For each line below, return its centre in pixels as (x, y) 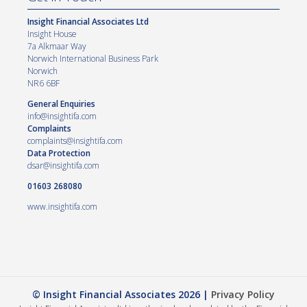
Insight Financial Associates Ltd (88, 21)
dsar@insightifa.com (63, 165)
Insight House (52, 34)
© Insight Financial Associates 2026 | (122, 294)
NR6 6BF (44, 83)
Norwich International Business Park (93, 58)
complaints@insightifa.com (75, 140)
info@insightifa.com (62, 116)
